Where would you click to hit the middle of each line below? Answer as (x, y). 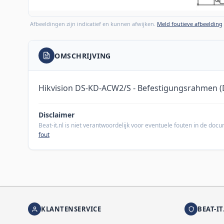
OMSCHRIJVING (83, 55)
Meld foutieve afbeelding (190, 24)
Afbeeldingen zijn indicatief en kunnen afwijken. (93, 24)
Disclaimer (56, 115)
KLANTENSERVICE (71, 209)
